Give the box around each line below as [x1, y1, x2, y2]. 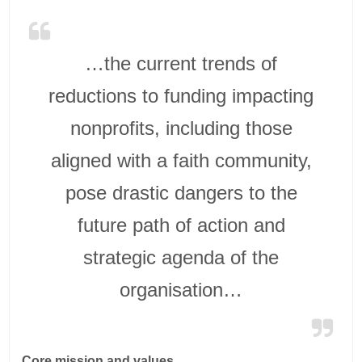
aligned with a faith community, [50, 149, 312, 171]
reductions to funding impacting [48, 84, 314, 107]
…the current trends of [85, 52, 277, 74]
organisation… [120, 278, 242, 301]
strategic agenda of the [83, 246, 279, 268]
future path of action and [77, 213, 285, 236]
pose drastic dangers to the [65, 181, 297, 204]
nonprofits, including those [69, 116, 293, 139]
